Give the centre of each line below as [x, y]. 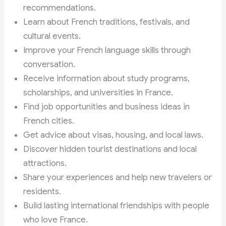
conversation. [49, 64]
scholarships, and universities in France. [98, 92]
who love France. [56, 219]
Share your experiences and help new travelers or [118, 177]
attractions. [45, 163]
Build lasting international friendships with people [117, 205]
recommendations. [60, 8]
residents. [42, 191]
